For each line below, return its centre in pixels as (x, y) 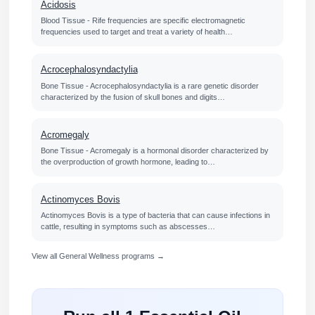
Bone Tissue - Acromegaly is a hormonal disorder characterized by (154, 150)
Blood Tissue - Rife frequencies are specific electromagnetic (143, 21)
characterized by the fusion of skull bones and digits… (133, 97)
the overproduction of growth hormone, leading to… (128, 161)
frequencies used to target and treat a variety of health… (136, 32)
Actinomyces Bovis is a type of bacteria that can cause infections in (155, 216)
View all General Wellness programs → (98, 256)
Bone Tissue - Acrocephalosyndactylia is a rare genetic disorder (149, 85)
